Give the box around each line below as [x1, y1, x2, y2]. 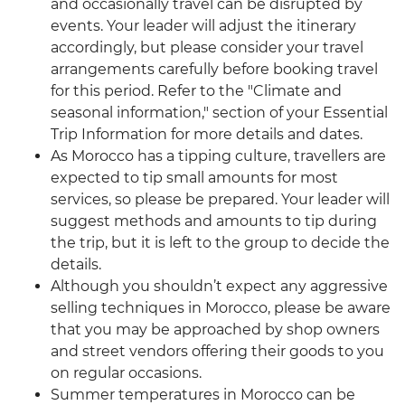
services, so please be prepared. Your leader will [51, 191, 390, 209]
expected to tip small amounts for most [51, 169, 338, 187]
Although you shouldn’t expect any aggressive [51, 278, 388, 296]
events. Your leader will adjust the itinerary [51, 17, 356, 35]
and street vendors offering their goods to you [51, 343, 384, 361]
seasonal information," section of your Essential [51, 104, 388, 122]
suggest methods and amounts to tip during [51, 212, 377, 231]
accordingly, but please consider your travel [51, 39, 363, 57]
